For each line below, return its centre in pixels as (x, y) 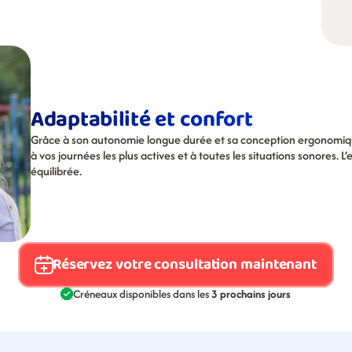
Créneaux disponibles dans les (143, 294)
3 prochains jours (251, 294)
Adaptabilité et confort (142, 120)
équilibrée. (56, 171)
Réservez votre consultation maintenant (185, 264)
